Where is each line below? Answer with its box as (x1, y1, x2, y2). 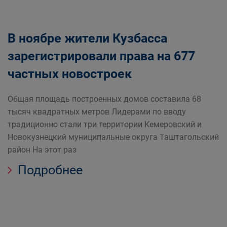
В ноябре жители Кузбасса (8, 31, 167, 46)
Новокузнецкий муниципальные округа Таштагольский (8, 132, 219, 142)
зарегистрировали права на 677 (8, 49, 195, 63)
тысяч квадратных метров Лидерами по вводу (8, 107, 186, 117)
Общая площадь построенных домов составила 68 (8, 94, 201, 104)
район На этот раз (8, 145, 77, 155)
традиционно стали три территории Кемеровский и (8, 120, 202, 129)
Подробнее (15, 163, 83, 177)
